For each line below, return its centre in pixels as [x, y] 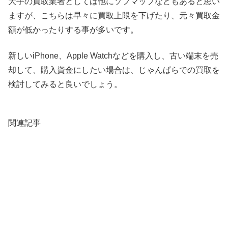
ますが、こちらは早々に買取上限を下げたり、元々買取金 [114, 16]
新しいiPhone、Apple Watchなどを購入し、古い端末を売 [113, 55]
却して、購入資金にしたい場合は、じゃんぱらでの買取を [114, 70]
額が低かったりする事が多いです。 [73, 30]
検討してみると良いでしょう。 [65, 84]
